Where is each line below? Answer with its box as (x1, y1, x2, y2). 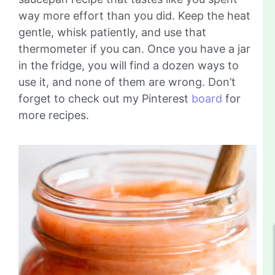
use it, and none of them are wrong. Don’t (18, 75, 236, 88)
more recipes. (18, 108, 89, 122)
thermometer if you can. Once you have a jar (18, 42, 250, 55)
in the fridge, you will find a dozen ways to (18, 58, 239, 72)
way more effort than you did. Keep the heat (18, 9, 250, 22)
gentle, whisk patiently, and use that (18, 25, 206, 39)
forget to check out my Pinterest (18, 91, 192, 105)
